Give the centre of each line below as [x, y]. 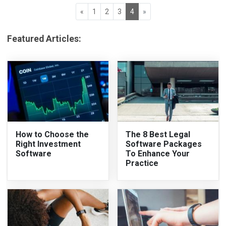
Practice [142, 163]
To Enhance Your [158, 153]
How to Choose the [52, 134]
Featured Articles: [44, 39]
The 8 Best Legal [158, 134]
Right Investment [48, 144]
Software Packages [164, 144]
